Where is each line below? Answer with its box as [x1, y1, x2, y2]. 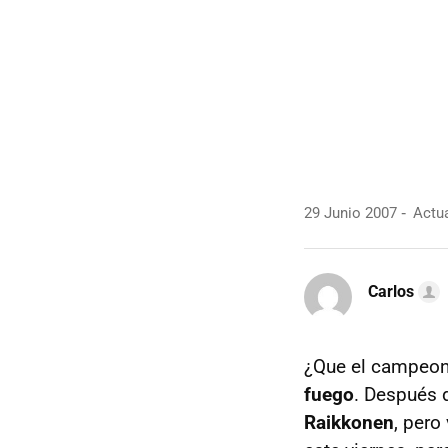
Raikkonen [304, 411, 394, 434]
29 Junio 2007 [304, 204, 397, 222]
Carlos [368, 281, 414, 301]
